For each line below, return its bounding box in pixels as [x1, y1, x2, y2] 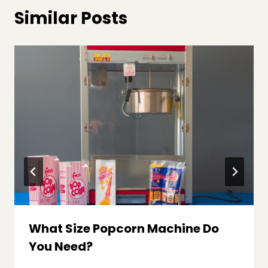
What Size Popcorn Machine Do [29, 220, 219, 237]
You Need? [29, 237, 93, 255]
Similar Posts [14, 6, 127, 30]
